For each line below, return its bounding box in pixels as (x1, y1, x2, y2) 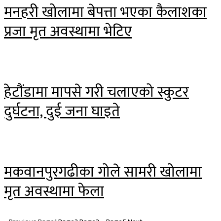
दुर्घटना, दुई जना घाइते (4, 99, 120, 124)
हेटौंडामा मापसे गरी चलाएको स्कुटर (4, 79, 189, 105)
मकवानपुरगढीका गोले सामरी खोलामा (4, 159, 202, 184)
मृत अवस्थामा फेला (4, 179, 104, 204)
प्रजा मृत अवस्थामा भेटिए (4, 19, 132, 44)
